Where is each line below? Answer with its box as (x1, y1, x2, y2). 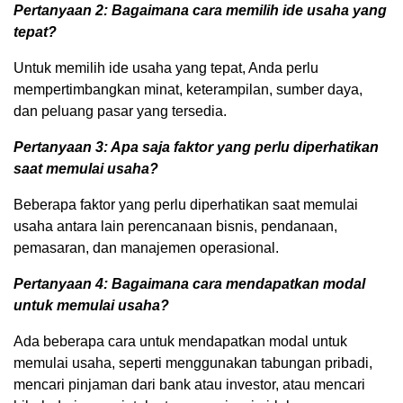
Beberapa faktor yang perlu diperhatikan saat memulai (13, 196, 358, 212)
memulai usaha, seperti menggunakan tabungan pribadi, (13, 354, 372, 371)
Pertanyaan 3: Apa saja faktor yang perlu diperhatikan (13, 139, 379, 155)
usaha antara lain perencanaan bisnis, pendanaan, (13, 218, 337, 234)
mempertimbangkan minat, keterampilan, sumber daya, (13, 81, 363, 97)
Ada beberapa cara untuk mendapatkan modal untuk (13, 333, 347, 349)
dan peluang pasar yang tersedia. (13, 103, 227, 119)
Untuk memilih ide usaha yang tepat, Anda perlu (13, 59, 318, 76)
